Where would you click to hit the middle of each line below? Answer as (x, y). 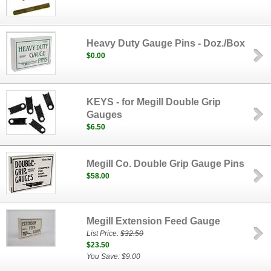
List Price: (104, 233)
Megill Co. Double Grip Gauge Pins (166, 164)
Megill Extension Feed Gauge (154, 221)
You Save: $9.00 (114, 256)
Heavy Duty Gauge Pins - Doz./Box (166, 43)
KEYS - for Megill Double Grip (154, 102)
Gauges (105, 115)
